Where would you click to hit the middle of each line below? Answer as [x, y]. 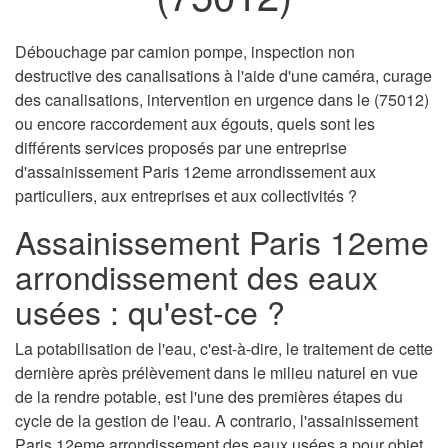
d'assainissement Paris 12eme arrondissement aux [195, 172]
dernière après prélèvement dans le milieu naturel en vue [216, 373]
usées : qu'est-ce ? [150, 311]
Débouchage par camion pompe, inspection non [185, 52]
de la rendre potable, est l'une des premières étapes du [209, 397]
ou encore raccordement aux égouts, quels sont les [195, 124]
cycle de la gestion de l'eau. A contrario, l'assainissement [216, 421]
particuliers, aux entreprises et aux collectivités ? [186, 196]
